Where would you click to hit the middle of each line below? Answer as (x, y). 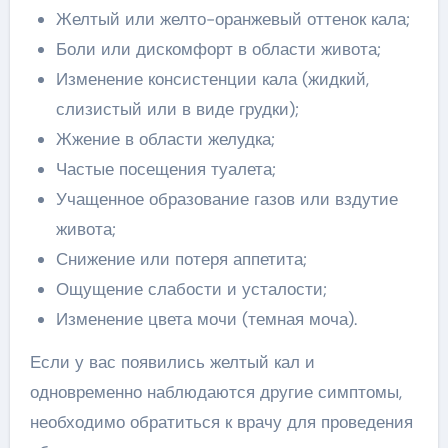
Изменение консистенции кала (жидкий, (212, 79)
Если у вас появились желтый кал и (172, 362)
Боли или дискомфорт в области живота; (218, 49)
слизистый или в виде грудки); (177, 109)
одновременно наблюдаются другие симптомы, (215, 392)
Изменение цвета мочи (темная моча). (206, 319)
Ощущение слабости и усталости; (191, 289)
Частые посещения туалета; (165, 169)
